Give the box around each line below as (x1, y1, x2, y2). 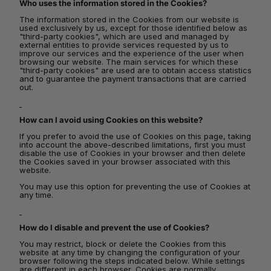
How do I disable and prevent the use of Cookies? (19, 223, 209, 232)
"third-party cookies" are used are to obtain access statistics (19, 65, 252, 75)
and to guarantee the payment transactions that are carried (19, 74, 246, 83)
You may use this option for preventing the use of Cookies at (19, 181, 250, 191)
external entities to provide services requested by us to (19, 40, 229, 50)
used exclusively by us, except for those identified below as (19, 23, 247, 33)
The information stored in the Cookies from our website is (19, 15, 239, 24)
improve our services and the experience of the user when (19, 48, 244, 58)
